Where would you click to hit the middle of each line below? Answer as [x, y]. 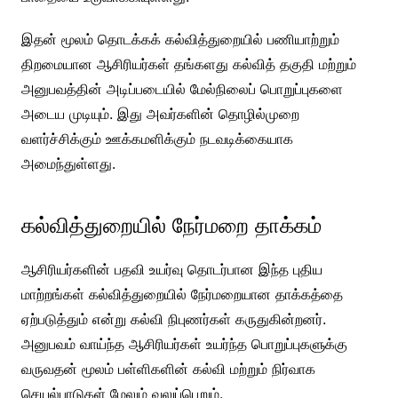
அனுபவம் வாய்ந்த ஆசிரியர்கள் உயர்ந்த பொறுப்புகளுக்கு [184, 343]
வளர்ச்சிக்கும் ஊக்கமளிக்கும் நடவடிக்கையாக [157, 138]
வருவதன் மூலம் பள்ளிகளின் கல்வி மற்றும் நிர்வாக [168, 368]
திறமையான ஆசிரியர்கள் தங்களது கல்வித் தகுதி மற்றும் [188, 64]
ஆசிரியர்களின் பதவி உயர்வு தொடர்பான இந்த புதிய [171, 269]
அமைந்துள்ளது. [68, 163]
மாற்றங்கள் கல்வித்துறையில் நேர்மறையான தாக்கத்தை [182, 294]
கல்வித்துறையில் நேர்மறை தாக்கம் [171, 225]
